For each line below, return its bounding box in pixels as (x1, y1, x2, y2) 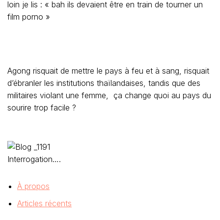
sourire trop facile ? (7, 103, 76, 112)
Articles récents (17, 198, 72, 208)
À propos (17, 181, 50, 191)
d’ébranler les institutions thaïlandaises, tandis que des (7, 78, 200, 88)
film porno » (7, 12, 50, 22)
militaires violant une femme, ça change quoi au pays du (7, 90, 211, 100)
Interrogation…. (7, 154, 61, 164)
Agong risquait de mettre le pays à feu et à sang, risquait (7, 66, 209, 76)
